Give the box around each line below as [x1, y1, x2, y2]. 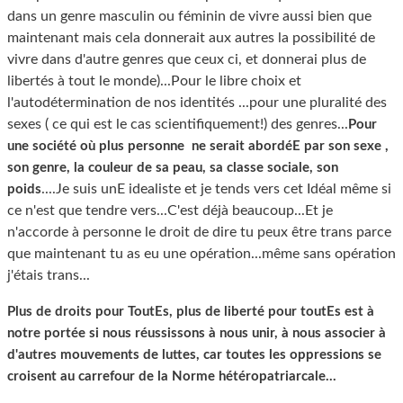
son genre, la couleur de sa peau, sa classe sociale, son [7, 161, 338, 175]
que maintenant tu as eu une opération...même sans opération [7, 246, 396, 261]
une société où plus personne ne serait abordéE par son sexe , [7, 139, 389, 153]
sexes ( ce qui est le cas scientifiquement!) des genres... [7, 117, 348, 131]
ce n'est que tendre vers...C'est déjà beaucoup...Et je [7, 203, 333, 218]
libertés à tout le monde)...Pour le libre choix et [7, 74, 301, 88]
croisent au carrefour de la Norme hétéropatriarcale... [7, 370, 336, 383]
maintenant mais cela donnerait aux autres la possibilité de [7, 31, 375, 45]
